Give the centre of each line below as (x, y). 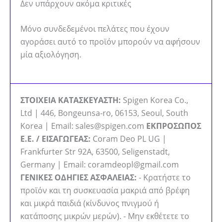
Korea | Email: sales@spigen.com (83, 126)
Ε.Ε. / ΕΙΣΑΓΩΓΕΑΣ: (55, 139)
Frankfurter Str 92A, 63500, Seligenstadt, (95, 151)
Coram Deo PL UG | (129, 139)
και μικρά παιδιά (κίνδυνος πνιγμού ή (90, 203)
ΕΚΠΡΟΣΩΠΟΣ (174, 126)
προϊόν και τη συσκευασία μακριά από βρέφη (105, 190)
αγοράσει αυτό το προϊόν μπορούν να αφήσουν (110, 42)
